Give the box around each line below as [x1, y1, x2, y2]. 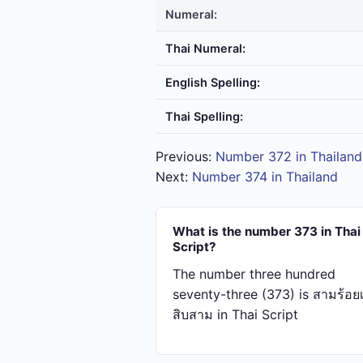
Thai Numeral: [165, 41, 246, 55]
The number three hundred [173, 266, 335, 282]
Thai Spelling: [165, 109, 243, 123]
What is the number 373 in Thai [173, 224, 361, 239]
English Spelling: [165, 75, 260, 89]
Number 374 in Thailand [192, 169, 338, 185]
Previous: [156, 148, 216, 164]
